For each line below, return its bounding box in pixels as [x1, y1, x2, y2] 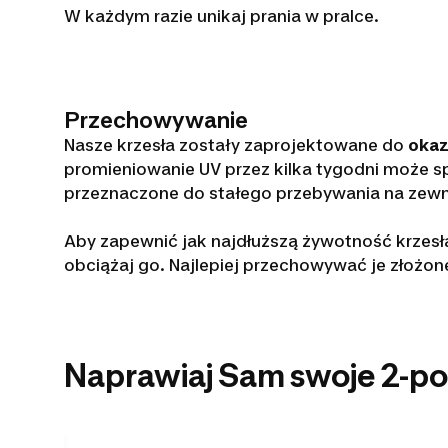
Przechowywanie [64, 107, 248, 134]
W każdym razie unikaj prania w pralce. [64, 6, 379, 27]
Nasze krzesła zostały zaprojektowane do [64, 135, 408, 156]
